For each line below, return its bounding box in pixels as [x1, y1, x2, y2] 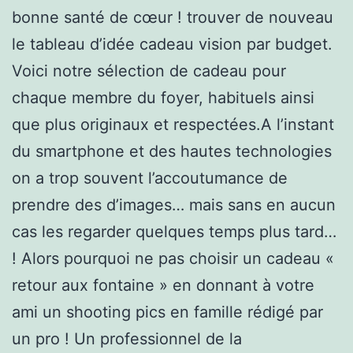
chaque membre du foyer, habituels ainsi [12, 87, 314, 107]
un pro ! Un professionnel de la [12, 329, 242, 348]
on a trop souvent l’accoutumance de [12, 168, 288, 188]
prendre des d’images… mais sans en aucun [12, 195, 336, 214]
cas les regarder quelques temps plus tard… [12, 221, 336, 241]
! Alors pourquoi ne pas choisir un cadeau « [12, 248, 334, 268]
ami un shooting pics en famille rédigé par [12, 302, 323, 321]
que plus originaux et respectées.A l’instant [12, 114, 334, 134]
